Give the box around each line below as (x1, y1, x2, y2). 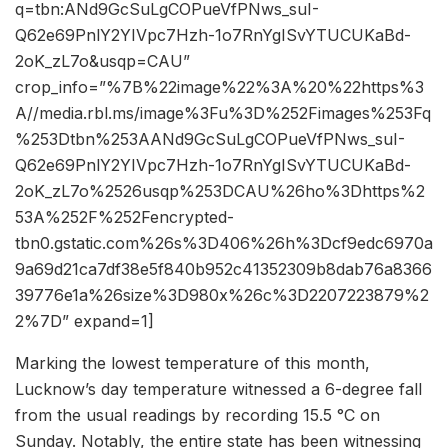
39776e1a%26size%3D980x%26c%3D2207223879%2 (15, 284, 429, 305)
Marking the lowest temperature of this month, (15, 352, 370, 373)
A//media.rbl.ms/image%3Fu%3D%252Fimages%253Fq (15, 102, 431, 123)
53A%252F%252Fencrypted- (15, 206, 234, 227)
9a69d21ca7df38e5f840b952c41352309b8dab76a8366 (15, 258, 432, 279)
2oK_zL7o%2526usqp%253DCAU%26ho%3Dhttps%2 (15, 180, 425, 201)
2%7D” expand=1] (15, 310, 154, 331)
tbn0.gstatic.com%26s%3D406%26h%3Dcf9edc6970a (15, 232, 433, 253)
